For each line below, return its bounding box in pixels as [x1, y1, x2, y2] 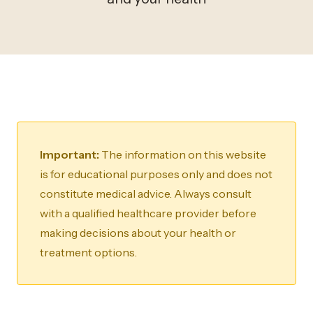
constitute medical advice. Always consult [40, 187, 252, 201]
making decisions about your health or [40, 226, 236, 240]
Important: [40, 147, 99, 161]
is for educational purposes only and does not [40, 167, 272, 181]
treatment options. [40, 245, 137, 259]
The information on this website [99, 147, 266, 161]
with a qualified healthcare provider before [40, 206, 256, 220]
